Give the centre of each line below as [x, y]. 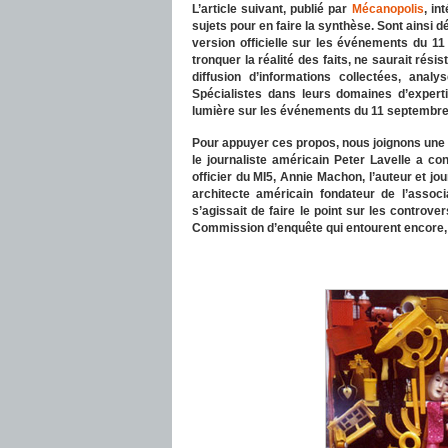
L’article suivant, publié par [272, 9]
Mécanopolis [387, 9]
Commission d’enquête [259, 228]
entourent [375, 228]
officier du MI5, [236, 177]
